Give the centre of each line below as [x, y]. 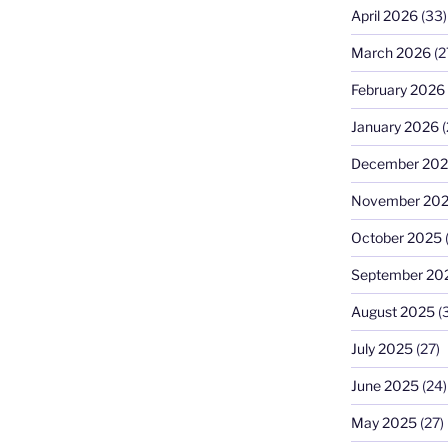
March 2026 [390, 52]
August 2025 [392, 311]
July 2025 [381, 348]
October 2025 [396, 237]
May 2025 [383, 422]
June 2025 [384, 385]
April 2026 [384, 15]
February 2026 [397, 89]
